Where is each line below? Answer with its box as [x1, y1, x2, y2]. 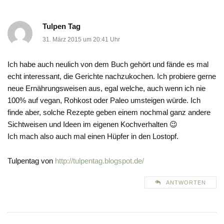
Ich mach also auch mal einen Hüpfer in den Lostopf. [7, 132, 178, 141]
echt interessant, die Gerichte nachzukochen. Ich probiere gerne [7, 72, 216, 81]
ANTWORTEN [166, 179, 206, 186]
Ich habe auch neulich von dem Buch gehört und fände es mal [7, 60, 208, 69]
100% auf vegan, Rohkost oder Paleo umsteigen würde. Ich [7, 96, 200, 105]
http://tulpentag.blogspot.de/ [55, 156, 144, 165]
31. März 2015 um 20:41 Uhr [42, 36, 120, 43]
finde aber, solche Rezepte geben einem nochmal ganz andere [7, 108, 210, 117]
